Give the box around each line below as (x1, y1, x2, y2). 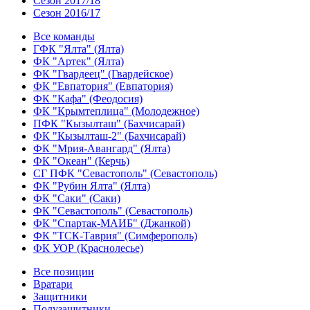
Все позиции (33, 266, 94, 277)
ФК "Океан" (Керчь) (33, 155, 129, 167)
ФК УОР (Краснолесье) (33, 242, 143, 254)
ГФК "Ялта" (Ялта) (33, 43, 124, 55)
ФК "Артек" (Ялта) (33, 55, 124, 67)
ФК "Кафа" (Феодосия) (33, 93, 143, 104)
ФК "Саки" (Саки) (33, 192, 120, 204)
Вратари (33, 278, 73, 290)
